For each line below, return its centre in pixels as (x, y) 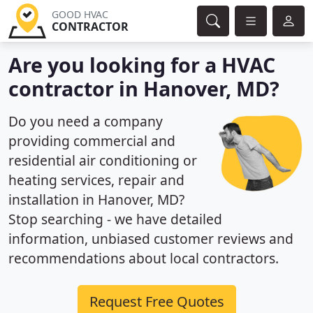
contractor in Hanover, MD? (144, 88)
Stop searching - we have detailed (115, 219)
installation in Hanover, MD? (96, 199)
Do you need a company (86, 121)
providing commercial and (92, 141)
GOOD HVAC (80, 14)
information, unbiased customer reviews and (151, 239)
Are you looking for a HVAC (142, 65)
